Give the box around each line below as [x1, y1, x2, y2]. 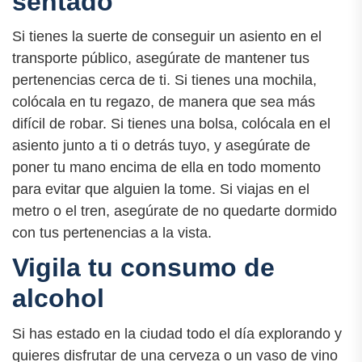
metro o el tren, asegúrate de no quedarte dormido [12, 203, 337, 220]
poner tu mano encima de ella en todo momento [12, 159, 321, 176]
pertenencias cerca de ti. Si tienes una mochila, [12, 72, 317, 89]
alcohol [12, 284, 104, 314]
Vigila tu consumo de [12, 253, 275, 283]
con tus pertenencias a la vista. [12, 225, 212, 242]
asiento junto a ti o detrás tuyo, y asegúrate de [12, 137, 310, 154]
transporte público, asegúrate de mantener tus [12, 50, 309, 67]
